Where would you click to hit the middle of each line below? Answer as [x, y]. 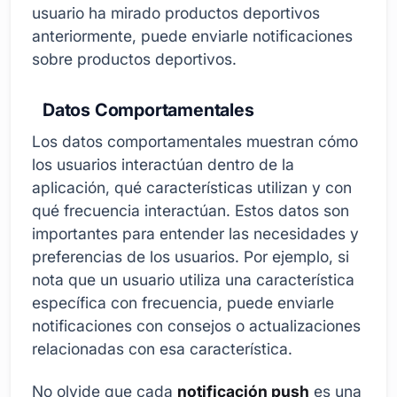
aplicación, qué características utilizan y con [192, 188]
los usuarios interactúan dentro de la [163, 165]
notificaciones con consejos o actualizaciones [196, 326]
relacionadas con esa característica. [162, 349]
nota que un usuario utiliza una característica [193, 280]
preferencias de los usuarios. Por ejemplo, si [191, 257]
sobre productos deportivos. [134, 59]
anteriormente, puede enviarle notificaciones [192, 36]
